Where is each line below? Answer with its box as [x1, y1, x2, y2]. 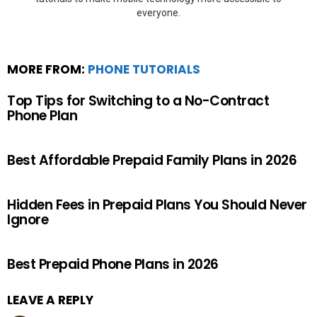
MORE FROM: [7, 61, 88, 79]
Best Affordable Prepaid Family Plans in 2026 [7, 151, 297, 171]
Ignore [7, 210, 49, 230]
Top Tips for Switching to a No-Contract [7, 91, 270, 111]
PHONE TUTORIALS [88, 61, 200, 79]
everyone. [137, 7, 180, 19]
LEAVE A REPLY [7, 292, 93, 309]
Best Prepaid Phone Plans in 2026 [7, 255, 219, 275]
